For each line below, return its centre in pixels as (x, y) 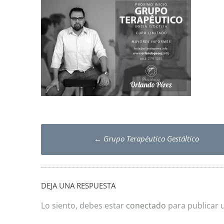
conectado (146, 205)
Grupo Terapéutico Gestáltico (150, 138)
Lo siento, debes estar (83, 205)
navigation (84, 153)
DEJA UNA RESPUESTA (78, 185)
